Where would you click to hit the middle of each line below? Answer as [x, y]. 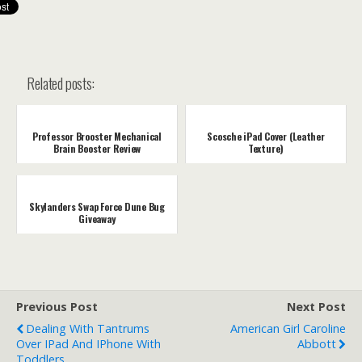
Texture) [266, 149]
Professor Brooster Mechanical [97, 137]
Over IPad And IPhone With [88, 344]
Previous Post [57, 307]
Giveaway [97, 219]
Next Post [316, 307]
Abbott [317, 344]
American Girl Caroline [288, 329]
